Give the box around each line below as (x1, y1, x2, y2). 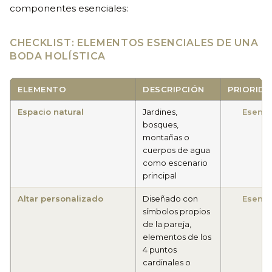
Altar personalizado (18, 194, 104, 204)
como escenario (143, 158, 208, 168)
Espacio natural (18, 107, 84, 117)
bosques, (143, 120, 179, 130)
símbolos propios (143, 206, 211, 217)
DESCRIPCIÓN (143, 84, 205, 95)
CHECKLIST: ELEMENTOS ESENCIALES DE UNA (10, 37, 259, 49)
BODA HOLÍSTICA (10, 50, 106, 63)
